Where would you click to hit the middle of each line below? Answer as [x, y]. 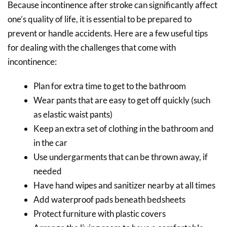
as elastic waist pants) [73, 114]
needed [48, 171]
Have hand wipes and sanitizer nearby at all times [124, 185]
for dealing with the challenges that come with [92, 47]
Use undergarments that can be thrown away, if [121, 157]
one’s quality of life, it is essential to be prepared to [100, 19]
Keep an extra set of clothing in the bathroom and [124, 128]
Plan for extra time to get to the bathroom [110, 86]
